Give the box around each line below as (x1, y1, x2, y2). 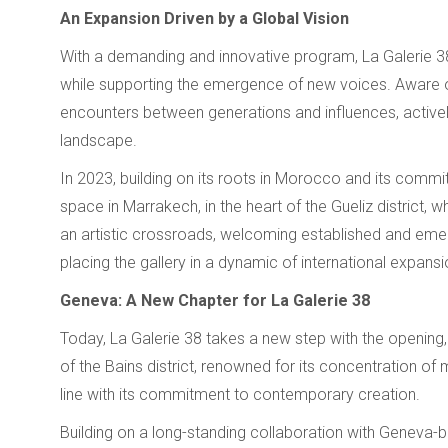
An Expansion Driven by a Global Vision (60, 8, 349, 28)
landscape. (60, 130, 137, 150)
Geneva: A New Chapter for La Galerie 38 (60, 290, 370, 310)
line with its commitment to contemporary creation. (60, 384, 420, 404)
